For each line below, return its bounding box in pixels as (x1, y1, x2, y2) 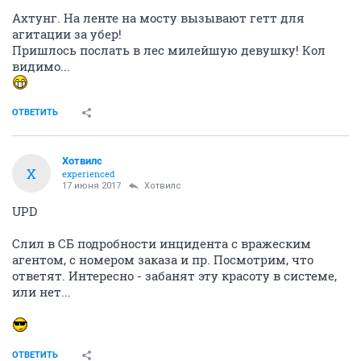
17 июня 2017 (62, 180, 121, 192)
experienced (62, 168, 115, 180)
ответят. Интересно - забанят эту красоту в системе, (12, 268, 337, 284)
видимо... (12, 58, 70, 75)
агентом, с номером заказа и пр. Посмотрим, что (12, 251, 313, 268)
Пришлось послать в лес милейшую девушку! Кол (12, 42, 326, 59)
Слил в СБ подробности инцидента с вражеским (12, 235, 311, 252)
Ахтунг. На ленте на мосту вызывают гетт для (12, 10, 305, 27)
